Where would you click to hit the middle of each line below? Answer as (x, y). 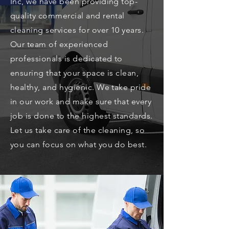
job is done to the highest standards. (82, 116)
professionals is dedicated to (66, 59)
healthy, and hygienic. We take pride (81, 87)
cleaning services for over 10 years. (77, 30)
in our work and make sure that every (81, 101)
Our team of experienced (59, 44)
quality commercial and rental (67, 16)
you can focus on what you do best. (79, 144)
